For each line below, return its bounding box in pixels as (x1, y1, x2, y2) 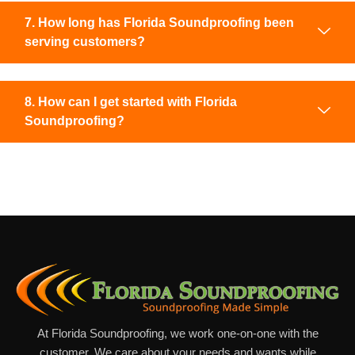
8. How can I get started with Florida (25, 94, 237, 109)
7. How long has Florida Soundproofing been (25, 15, 294, 29)
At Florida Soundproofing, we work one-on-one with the (36, 326, 319, 340)
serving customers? (25, 34, 145, 48)
